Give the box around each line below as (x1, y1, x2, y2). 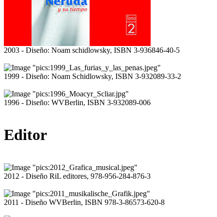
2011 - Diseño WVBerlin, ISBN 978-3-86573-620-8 (4, 198, 165, 206)
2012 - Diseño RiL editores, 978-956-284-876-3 (4, 171, 151, 180)
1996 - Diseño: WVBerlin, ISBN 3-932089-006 (4, 98, 151, 107)
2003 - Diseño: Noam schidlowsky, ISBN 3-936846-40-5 (4, 46, 180, 54)
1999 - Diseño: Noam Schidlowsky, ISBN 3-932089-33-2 (4, 72, 181, 80)
